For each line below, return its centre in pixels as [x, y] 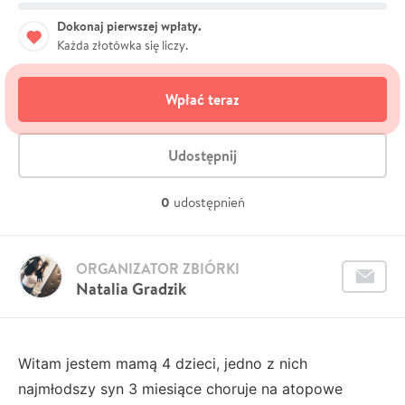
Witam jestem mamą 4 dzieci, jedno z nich [163, 363]
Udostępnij [202, 155]
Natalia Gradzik [131, 288]
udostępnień [209, 202]
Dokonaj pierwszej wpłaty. [129, 26]
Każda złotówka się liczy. [122, 45]
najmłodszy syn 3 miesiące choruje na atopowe [180, 388]
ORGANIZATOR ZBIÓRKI [158, 268]
